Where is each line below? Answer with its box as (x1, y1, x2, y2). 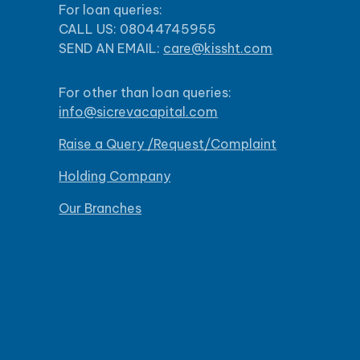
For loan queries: (59, 2, 163, 18)
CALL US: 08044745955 (59, 21, 217, 38)
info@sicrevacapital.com (59, 104, 219, 121)
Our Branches (59, 200, 142, 217)
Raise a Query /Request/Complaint (59, 136, 277, 153)
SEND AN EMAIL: (59, 40, 164, 57)
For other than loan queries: (59, 84, 232, 101)
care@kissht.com (163, 40, 273, 57)
